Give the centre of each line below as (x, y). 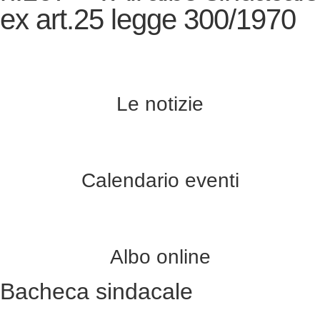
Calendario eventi (160, 180)
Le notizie (160, 104)
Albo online (160, 256)
